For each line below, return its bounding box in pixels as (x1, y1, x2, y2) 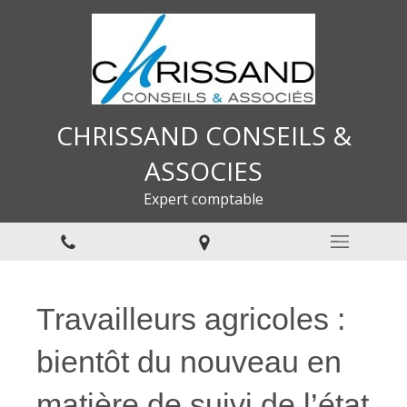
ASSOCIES (144, 154, 263, 188)
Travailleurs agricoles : (36, 302, 345, 336)
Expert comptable (144, 189, 263, 209)
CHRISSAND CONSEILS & (55, 118, 352, 153)
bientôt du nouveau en (36, 344, 342, 379)
